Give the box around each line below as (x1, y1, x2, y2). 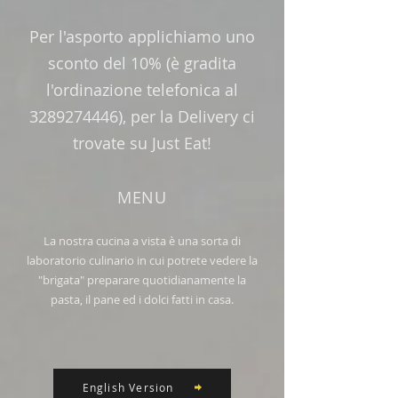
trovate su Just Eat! (73, 132, 211, 154)
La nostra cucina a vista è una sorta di (44, 233, 241, 249)
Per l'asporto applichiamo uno (29, 26, 255, 47)
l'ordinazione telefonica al (46, 79, 238, 100)
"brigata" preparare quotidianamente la (38, 272, 246, 288)
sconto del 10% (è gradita (48, 52, 236, 74)
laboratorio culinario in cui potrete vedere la (27, 252, 258, 268)
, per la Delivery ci (123, 106, 255, 127)
